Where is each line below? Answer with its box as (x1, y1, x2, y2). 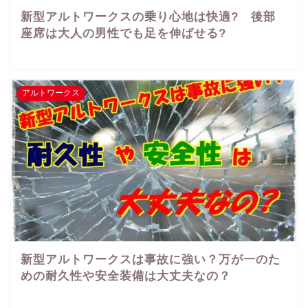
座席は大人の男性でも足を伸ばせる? (21, 27, 226, 40)
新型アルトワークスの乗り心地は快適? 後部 (21, 10, 276, 23)
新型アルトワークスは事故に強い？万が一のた (21, 253, 280, 267)
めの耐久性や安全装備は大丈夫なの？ (21, 269, 231, 283)
